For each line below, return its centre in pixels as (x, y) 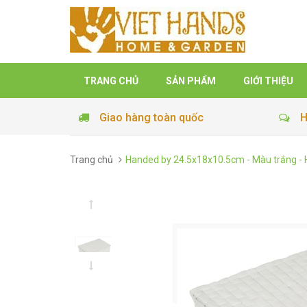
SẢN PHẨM (191, 81)
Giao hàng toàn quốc (151, 118)
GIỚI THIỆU (268, 81)
